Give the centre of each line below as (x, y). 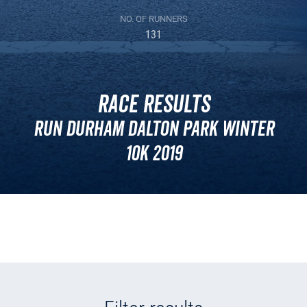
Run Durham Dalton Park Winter (153, 129)
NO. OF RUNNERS (153, 19)
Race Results (153, 105)
